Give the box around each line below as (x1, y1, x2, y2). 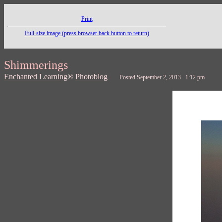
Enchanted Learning (4, 72, 67, 81)
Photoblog (75, 72, 108, 81)
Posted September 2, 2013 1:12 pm (119, 74, 205, 81)
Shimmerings (4, 58, 68, 71)
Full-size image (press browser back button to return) (24, 30, 149, 37)
